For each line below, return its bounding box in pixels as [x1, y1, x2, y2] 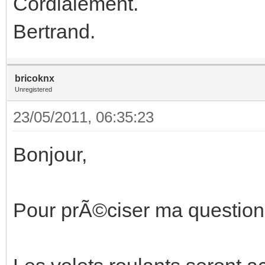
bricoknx [15, 73, 54, 83]
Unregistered [15, 85, 52, 93]
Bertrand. [13, 20, 95, 43]
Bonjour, [13, 143, 87, 166]
